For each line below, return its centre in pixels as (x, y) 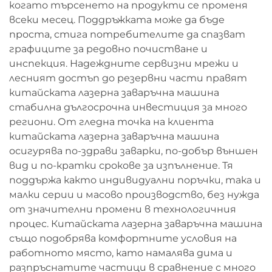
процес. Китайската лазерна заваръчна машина (136, 224)
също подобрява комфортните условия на (123, 238)
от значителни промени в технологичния (123, 209)
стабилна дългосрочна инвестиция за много (128, 107)
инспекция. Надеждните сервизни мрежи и (124, 63)
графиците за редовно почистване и (108, 49)
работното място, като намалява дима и (121, 253)
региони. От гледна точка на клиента (111, 122)
